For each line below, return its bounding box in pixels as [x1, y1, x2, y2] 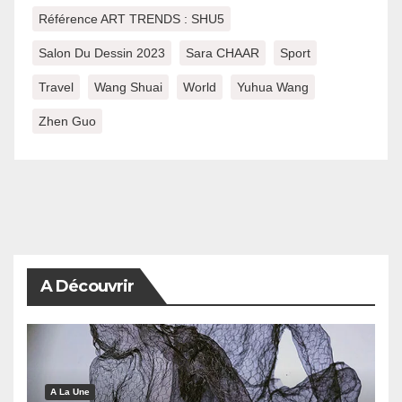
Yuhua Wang [237, 80, 309, 95]
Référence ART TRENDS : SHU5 [39, 12, 224, 27]
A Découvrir [40, 276, 135, 297]
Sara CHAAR [186, 46, 259, 61]
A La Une [50, 387, 90, 398]
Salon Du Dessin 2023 [39, 46, 165, 61]
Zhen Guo [39, 114, 96, 129]
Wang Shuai [94, 80, 162, 95]
